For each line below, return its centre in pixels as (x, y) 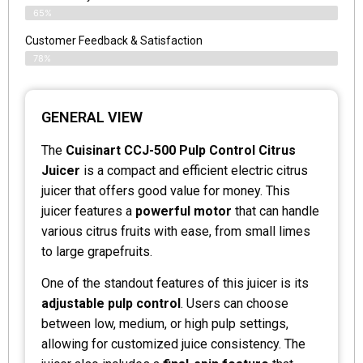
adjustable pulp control (111, 303)
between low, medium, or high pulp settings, (165, 323)
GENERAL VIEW (92, 117)
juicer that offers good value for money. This (166, 190)
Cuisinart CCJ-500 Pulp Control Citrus (179, 150)
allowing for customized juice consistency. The (173, 344)
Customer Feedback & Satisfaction (114, 40)
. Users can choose (235, 303)
